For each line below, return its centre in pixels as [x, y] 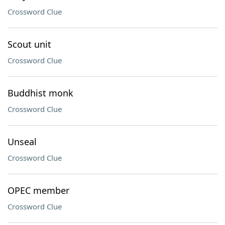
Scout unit [29, 44]
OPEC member [38, 190]
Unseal [22, 142]
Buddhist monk [40, 93]
